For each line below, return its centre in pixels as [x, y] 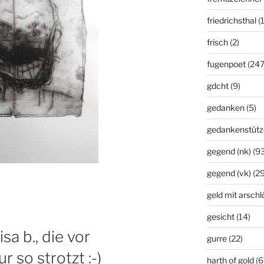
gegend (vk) [229, 173]
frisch [217, 42]
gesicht [220, 216]
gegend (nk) [229, 151]
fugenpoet [226, 64]
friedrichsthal [231, 20]
